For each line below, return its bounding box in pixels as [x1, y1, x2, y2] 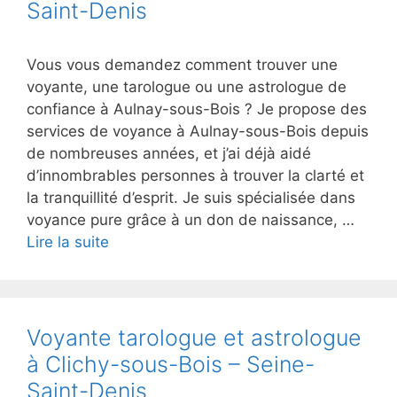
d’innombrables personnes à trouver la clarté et [27, 167, 364, 184]
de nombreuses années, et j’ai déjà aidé [27, 144, 311, 162]
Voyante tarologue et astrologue [27, 324, 362, 351]
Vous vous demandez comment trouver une [27, 56, 338, 74]
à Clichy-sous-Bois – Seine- [27, 351, 315, 378]
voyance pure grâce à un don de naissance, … [27, 211, 354, 229]
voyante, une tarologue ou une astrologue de [27, 78, 346, 96]
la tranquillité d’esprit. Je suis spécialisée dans [27, 189, 355, 206]
